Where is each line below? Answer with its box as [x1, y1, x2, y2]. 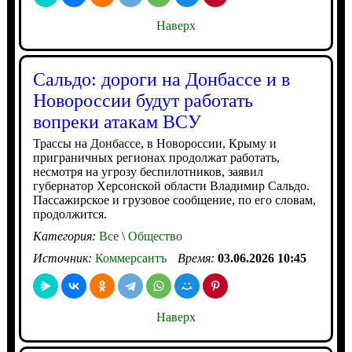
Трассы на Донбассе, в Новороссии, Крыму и [32, 137, 277, 150]
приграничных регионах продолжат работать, [32, 151, 280, 164]
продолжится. [32, 207, 107, 221]
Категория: [32, 229, 99, 243]
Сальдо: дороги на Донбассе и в [32, 69, 290, 90]
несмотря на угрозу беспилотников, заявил [32, 165, 263, 178]
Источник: [32, 251, 95, 265]
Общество [124, 229, 182, 243]
